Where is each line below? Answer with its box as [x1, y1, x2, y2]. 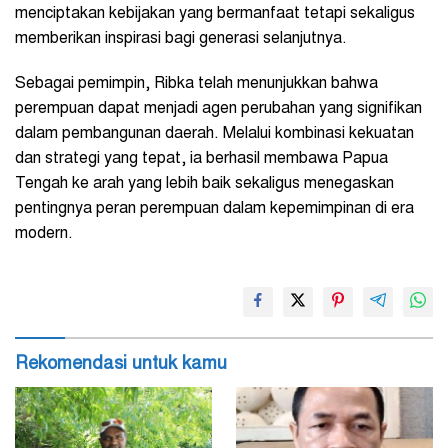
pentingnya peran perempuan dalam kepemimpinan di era [15, 201, 414, 218]
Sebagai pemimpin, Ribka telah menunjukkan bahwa [15, 76, 378, 93]
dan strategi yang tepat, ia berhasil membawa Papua [15, 151, 388, 168]
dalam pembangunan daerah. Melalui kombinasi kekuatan [15, 126, 414, 143]
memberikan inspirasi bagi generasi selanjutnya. [15, 31, 347, 48]
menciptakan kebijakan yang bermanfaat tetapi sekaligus [15, 6, 415, 23]
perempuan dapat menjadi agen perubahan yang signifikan [15, 101, 422, 118]
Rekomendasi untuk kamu [15, 356, 227, 375]
